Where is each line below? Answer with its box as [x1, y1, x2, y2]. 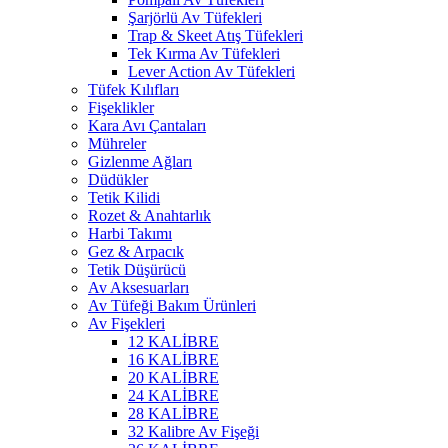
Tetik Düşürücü [88, 261, 186, 278]
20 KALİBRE [128, 369, 219, 386]
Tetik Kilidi [88, 189, 160, 206]
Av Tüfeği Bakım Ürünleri [88, 297, 256, 314]
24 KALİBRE [128, 387, 219, 404]
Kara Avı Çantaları [88, 117, 206, 134]
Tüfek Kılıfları [88, 81, 179, 98]
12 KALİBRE [128, 333, 219, 350]
